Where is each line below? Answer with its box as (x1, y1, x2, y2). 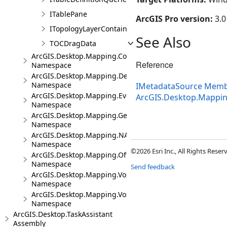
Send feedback (131, 162, 175, 172)
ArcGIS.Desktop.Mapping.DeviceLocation (31, 71, 169, 81)
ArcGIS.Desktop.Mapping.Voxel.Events (31, 190, 160, 199)
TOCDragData (50, 39, 96, 48)
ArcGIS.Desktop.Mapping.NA (31, 130, 129, 140)
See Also (136, 32, 191, 52)
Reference (136, 59, 173, 70)
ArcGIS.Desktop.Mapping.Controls (31, 51, 146, 61)
